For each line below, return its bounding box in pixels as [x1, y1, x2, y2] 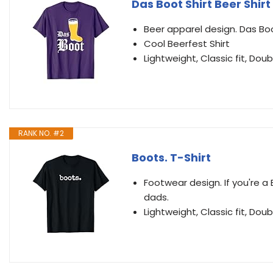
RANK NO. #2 [18, 128, 64, 138]
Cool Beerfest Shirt [144, 37, 230, 50]
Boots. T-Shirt [132, 150, 211, 165]
